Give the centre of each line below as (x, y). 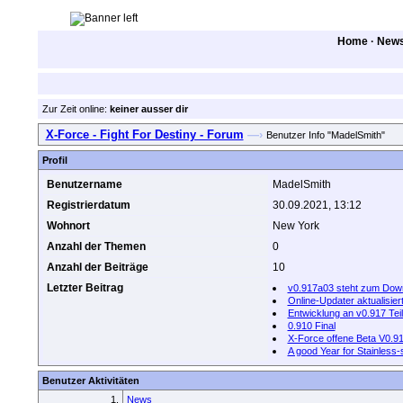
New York (296, 226)
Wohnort (68, 226)
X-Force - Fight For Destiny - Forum (144, 134)
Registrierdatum (88, 205)
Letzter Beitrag (85, 288)
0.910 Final (311, 326)
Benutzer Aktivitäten (90, 381)
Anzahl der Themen (96, 246)
